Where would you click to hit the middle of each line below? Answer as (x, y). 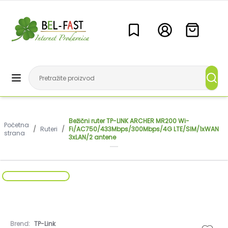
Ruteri (49, 129)
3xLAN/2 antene (92, 137)
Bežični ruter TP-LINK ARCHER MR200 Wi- (129, 121)
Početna (17, 125)
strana (15, 133)
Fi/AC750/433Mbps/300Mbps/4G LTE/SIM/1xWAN (144, 129)
